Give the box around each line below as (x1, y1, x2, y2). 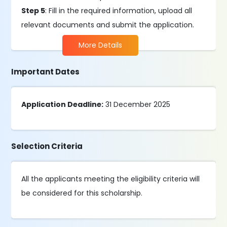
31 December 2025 (103, 99, 171, 109)
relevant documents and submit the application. (21, 20, 195, 30)
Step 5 (21, 6, 46, 16)
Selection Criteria (11, 141, 83, 152)
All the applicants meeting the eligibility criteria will (21, 174, 200, 184)
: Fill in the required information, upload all (45, 6, 193, 16)
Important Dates (11, 66, 80, 77)
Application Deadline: (21, 99, 104, 109)
